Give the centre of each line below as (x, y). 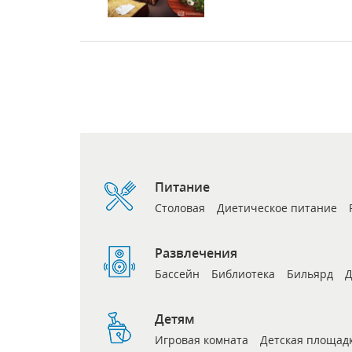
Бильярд (310, 273)
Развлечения (196, 253)
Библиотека (243, 273)
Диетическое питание (277, 207)
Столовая (180, 207)
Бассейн (177, 273)
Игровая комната (202, 339)
